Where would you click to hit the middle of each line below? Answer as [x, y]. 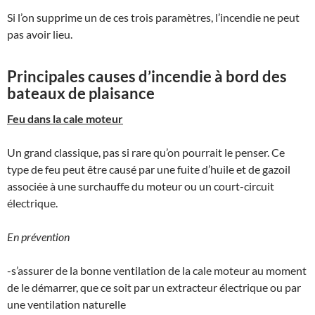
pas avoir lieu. [40, 34]
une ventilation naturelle [66, 304]
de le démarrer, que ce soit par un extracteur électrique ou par [154, 287]
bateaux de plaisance [81, 93]
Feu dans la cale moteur [65, 118]
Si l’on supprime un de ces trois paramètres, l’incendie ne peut [153, 17]
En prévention [38, 236]
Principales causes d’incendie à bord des [147, 76]
